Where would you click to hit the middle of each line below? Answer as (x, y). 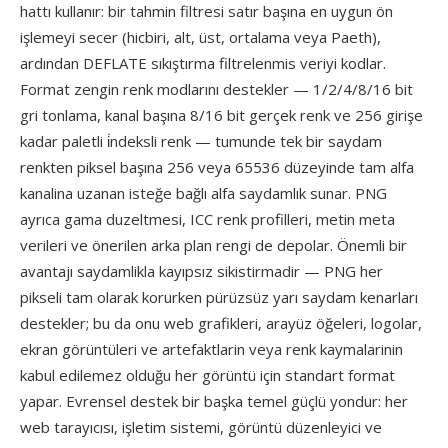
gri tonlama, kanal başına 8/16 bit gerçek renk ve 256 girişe (221, 115)
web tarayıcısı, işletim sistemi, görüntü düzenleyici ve (201, 427)
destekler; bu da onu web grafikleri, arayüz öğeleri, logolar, (221, 323)
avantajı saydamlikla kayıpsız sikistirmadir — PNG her (201, 271)
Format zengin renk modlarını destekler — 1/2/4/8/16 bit (216, 89)
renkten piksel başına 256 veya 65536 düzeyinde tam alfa (217, 167)
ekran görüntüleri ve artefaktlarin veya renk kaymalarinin (211, 349)
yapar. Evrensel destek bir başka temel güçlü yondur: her (214, 401)
